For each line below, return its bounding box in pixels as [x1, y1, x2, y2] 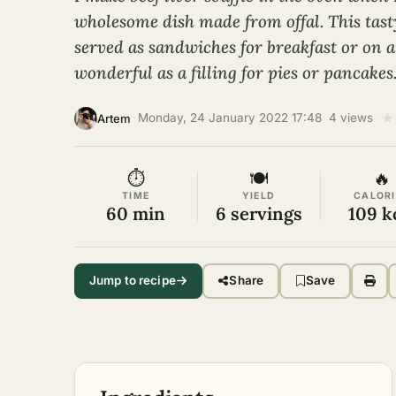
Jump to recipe [89, 273, 176, 287]
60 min [106, 202, 165, 225]
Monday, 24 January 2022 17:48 [138, 110, 322, 125]
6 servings [215, 202, 302, 225]
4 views [329, 110, 373, 125]
